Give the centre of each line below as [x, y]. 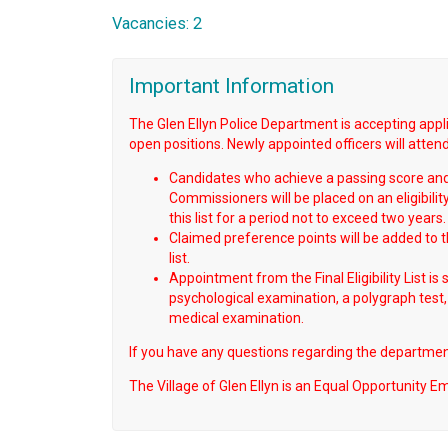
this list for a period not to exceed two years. [307, 217]
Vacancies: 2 [157, 24]
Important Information [231, 86]
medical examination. [236, 317]
